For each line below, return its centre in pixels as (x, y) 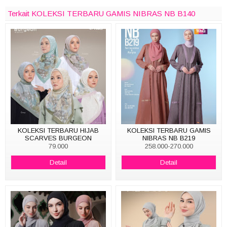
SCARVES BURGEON (58, 138)
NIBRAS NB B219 (169, 138)
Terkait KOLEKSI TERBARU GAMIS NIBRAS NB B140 (101, 14)
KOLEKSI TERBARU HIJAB (58, 130)
